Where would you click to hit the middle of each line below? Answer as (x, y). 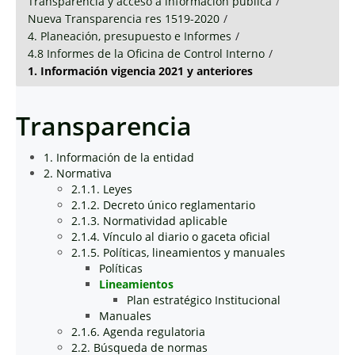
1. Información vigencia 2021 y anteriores (140, 71)
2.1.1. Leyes (102, 189)
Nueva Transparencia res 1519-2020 (124, 19)
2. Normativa (78, 173)
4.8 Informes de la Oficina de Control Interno (146, 53)
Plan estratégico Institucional (204, 300)
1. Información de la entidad (119, 157)
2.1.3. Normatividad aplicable (149, 221)
